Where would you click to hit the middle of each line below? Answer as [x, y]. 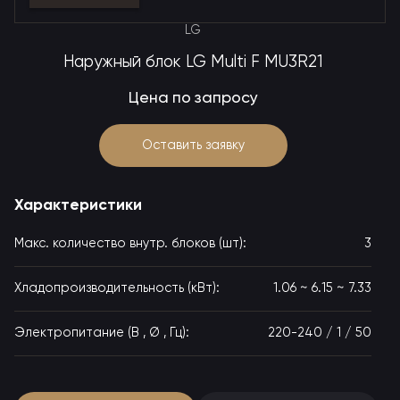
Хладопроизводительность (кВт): [117, 288]
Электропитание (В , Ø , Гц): [102, 333]
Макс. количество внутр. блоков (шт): [130, 244]
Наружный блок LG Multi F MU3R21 [193, 62]
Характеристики [78, 205]
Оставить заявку [193, 145]
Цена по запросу [193, 98]
